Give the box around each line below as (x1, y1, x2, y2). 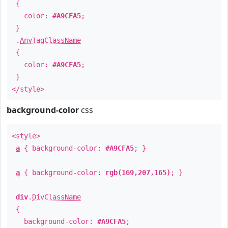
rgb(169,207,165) (105, 168, 170, 177)
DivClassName (32, 193, 81, 201)
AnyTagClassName (20, 36, 81, 44)
